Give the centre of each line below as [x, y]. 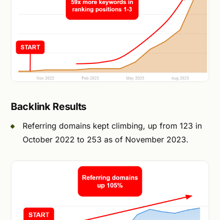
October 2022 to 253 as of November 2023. [106, 140]
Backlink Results [49, 107]
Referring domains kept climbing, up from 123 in [112, 126]
